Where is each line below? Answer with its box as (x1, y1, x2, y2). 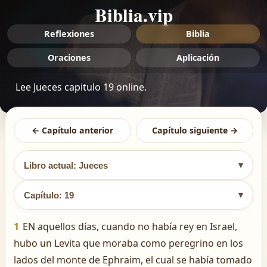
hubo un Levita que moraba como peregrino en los (14, 237, 243, 250)
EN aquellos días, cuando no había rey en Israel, (23, 220, 237, 233)
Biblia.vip (94, 1, 173, 29)
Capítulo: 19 (24, 190, 74, 200)
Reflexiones (44, 28, 94, 39)
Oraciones (48, 52, 91, 63)
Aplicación (176, 52, 219, 63)
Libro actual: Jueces (24, 160, 108, 170)
